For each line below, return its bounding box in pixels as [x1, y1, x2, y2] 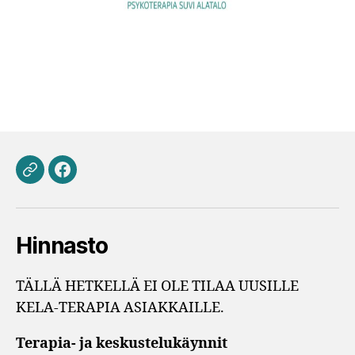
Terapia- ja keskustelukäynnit [16, 334, 227, 353]
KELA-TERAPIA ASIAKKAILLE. [16, 299, 224, 318]
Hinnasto [16, 232, 108, 260]
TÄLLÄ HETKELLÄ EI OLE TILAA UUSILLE [16, 277, 299, 296]
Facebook [61, 170, 127, 188]
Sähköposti [29, 170, 101, 188]
